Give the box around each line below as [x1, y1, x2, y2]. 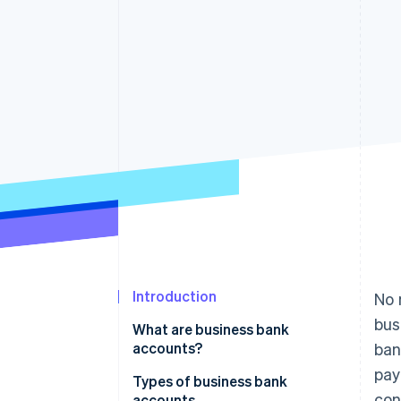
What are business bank [132, 320, 289, 339]
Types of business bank [132, 371, 287, 391]
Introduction [132, 286, 217, 306]
